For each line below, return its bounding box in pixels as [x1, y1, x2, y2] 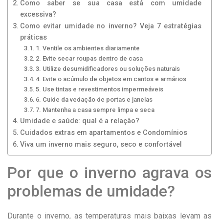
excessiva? [20, 10, 56, 19]
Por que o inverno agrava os [7, 163, 212, 182]
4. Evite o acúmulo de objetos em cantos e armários [36, 75, 187, 83]
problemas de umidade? [7, 181, 175, 200]
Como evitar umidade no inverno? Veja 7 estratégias [20, 22, 201, 30]
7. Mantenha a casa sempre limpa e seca [36, 106, 155, 113]
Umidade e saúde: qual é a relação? [20, 116, 139, 125]
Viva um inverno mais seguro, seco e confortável [20, 140, 182, 149]
